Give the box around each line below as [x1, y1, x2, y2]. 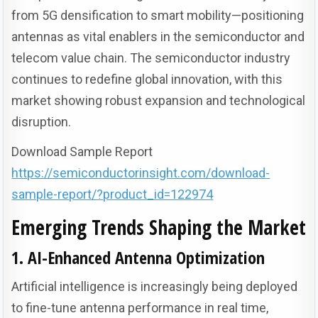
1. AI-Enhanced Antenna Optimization [11, 245, 265, 269]
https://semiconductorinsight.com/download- [11, 165, 270, 180]
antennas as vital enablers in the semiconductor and [11, 29, 305, 44]
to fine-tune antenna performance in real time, [11, 300, 269, 315]
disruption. [11, 114, 72, 129]
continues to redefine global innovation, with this [11, 72, 283, 87]
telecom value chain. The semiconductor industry [11, 50, 291, 65]
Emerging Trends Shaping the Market [11, 213, 307, 241]
